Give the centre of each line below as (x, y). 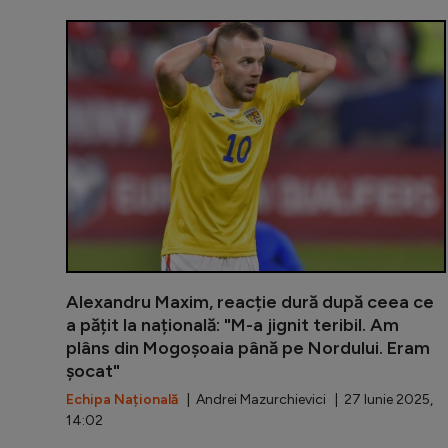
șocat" (93, 371)
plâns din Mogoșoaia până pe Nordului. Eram (248, 348)
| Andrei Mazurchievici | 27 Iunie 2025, (305, 400)
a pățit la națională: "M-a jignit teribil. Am (232, 325)
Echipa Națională (122, 400)
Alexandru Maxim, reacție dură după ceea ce (250, 302)
